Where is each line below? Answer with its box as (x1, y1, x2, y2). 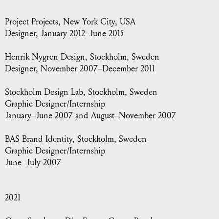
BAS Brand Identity (5, 134, 72, 144)
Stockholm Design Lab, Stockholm (5, 87, 125, 97)
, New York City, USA (58, 17, 135, 27)
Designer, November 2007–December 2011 (5, 64, 155, 74)
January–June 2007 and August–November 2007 (5, 110, 176, 121)
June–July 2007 (5, 157, 61, 168)
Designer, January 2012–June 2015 (5, 28, 124, 39)
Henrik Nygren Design (5, 52, 85, 62)
